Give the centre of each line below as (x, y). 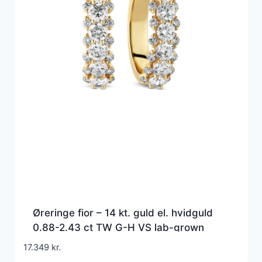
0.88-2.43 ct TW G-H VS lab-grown (118, 228)
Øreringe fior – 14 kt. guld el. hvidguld (123, 213)
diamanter (57, 242)
